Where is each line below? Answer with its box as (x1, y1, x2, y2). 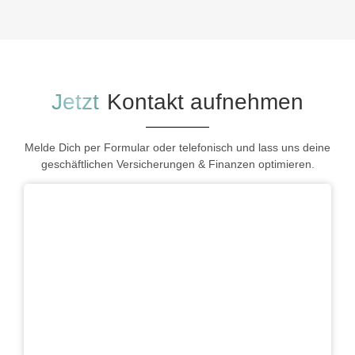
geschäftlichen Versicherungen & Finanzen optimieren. (40, 158, 315, 170)
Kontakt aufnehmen (107, 90, 303, 114)
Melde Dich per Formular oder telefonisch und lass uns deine (25, 141, 330, 154)
